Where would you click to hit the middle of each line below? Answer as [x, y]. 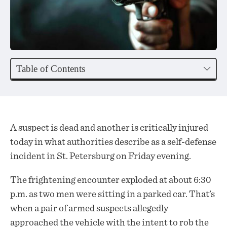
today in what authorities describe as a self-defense [113, 142]
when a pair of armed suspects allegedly [89, 209]
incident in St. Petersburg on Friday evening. [101, 157]
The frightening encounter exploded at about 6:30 [111, 180]
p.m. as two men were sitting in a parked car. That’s [112, 195]
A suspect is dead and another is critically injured [109, 128]
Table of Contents [51, 69]
